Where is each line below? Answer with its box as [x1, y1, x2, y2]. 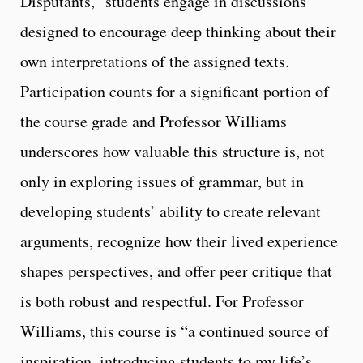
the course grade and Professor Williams [20, 109, 287, 132]
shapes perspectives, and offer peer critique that [20, 259, 332, 282]
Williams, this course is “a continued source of [20, 319, 329, 342]
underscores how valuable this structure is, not [20, 139, 325, 162]
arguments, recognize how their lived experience [20, 229, 338, 252]
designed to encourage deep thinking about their [20, 19, 336, 42]
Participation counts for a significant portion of [20, 79, 329, 102]
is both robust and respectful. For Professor [20, 289, 304, 312]
